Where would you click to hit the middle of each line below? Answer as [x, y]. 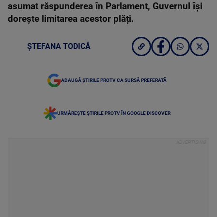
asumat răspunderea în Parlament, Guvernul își [105, 6]
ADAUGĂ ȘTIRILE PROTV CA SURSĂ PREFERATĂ [114, 80]
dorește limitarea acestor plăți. [71, 19]
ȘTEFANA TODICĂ [59, 46]
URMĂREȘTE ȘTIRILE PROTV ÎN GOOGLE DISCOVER [114, 113]
